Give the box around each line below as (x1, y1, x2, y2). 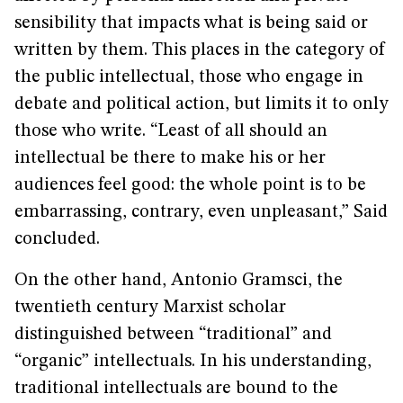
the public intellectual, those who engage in (14, 68, 363, 86)
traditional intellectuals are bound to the (14, 380, 338, 398)
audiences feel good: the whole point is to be (14, 176, 366, 194)
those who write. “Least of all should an (14, 122, 327, 140)
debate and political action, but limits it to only (14, 95, 389, 113)
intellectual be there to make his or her (14, 149, 326, 167)
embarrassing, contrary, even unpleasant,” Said (14, 203, 388, 221)
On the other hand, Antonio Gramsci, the (14, 272, 343, 290)
